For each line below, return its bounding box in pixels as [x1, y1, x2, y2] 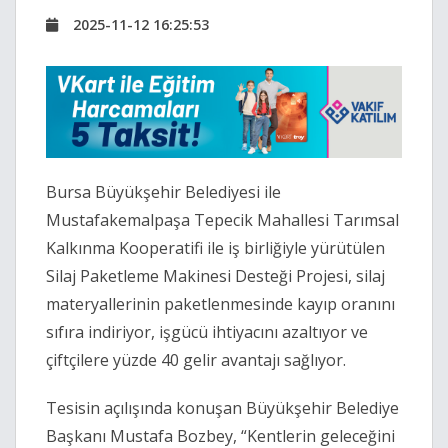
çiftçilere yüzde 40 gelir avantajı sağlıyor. [46, 349, 346, 372]
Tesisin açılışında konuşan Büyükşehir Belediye [46, 397, 399, 420]
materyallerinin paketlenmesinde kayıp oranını [46, 293, 395, 316]
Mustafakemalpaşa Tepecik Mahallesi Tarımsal [46, 209, 399, 232]
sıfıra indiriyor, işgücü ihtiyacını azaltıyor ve [46, 321, 368, 344]
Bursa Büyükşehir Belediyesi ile [46, 181, 281, 204]
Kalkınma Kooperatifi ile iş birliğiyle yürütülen [46, 237, 385, 260]
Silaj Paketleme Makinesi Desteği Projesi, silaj [46, 265, 385, 288]
